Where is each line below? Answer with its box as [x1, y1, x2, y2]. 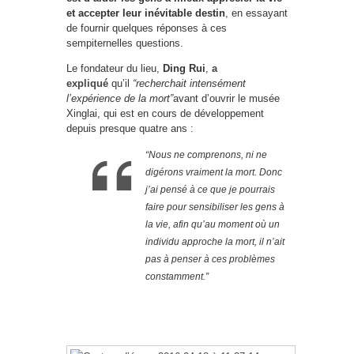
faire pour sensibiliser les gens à [145, 201, 284, 213]
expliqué [66, 77, 108, 89]
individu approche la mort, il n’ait [145, 236, 284, 247]
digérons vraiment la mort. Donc [145, 167, 282, 178]
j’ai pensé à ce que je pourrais [145, 184, 275, 195]
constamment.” [145, 271, 209, 282]
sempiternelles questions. [66, 37, 183, 49]
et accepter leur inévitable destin [66, 7, 225, 19]
